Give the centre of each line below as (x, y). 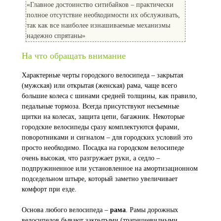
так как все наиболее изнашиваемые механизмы (98, 25)
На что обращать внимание (74, 55)
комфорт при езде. (49, 189)
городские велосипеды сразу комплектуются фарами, (101, 127)
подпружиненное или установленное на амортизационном (110, 168)
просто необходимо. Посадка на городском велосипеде (103, 147)
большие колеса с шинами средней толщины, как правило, (110, 96)
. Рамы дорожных (152, 210)
